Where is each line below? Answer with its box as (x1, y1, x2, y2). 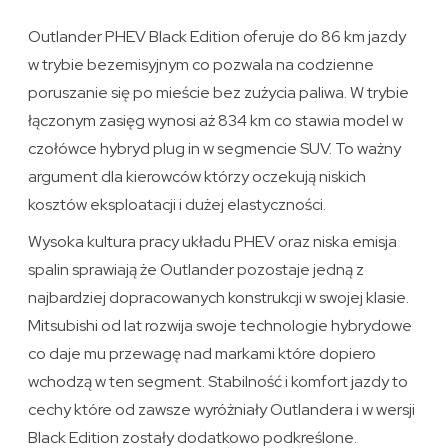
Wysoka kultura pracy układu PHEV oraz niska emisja (28, 231, 398, 253)
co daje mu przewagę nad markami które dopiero (28, 343, 377, 365)
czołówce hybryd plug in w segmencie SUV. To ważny (28, 138, 402, 160)
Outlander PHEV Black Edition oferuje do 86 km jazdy (28, 26, 407, 48)
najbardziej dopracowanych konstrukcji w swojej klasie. (28, 287, 410, 309)
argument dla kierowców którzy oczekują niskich (28, 166, 367, 188)
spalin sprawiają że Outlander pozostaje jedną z (28, 259, 365, 281)
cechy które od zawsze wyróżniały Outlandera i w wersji (28, 399, 416, 421)
